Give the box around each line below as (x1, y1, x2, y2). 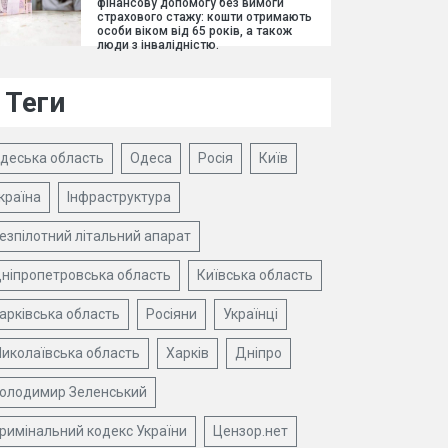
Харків (166, 345, 209, 361)
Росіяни (146, 306, 197, 322)
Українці (223, 306, 278, 322)
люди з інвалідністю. (97, 38, 219, 52)
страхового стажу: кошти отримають (97, 10, 312, 24)
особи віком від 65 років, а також (97, 24, 292, 38)
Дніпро (235, 345, 282, 361)
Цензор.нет (213, 423, 288, 439)
